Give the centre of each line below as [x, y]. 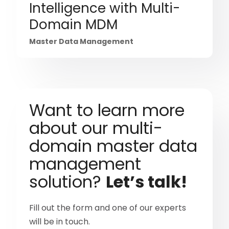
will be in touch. [60, 222]
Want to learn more [107, 110]
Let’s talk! [147, 182]
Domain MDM [74, 25]
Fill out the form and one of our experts [108, 208]
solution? [68, 182]
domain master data [113, 146]
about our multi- [96, 128]
